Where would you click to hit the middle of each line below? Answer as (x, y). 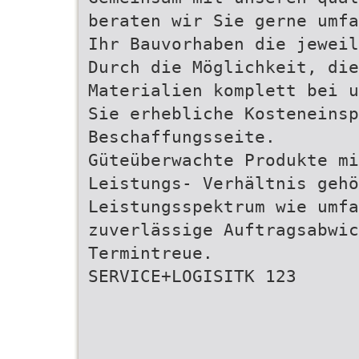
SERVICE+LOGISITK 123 (192, 276)
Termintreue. (151, 253)
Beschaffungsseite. (182, 137)
